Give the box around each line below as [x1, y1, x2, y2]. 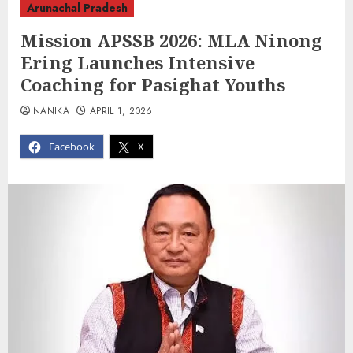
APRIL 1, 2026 [89, 104, 153, 119]
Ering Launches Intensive [20, 50, 255, 75]
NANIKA [33, 104, 70, 119]
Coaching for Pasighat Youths [20, 72, 285, 97]
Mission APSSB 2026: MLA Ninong [20, 28, 322, 53]
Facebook [49, 139, 95, 154]
